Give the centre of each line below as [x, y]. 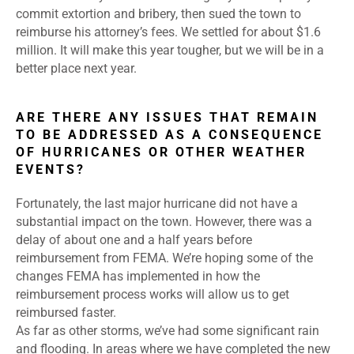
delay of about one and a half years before [134, 240]
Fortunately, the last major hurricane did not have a [157, 204]
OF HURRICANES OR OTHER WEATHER [161, 153]
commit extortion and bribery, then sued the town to [158, 14]
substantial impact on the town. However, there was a [164, 222]
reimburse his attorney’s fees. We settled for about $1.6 [168, 32]
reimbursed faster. [66, 313]
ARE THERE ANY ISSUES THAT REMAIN [167, 118]
